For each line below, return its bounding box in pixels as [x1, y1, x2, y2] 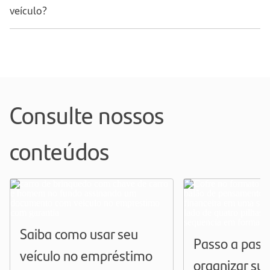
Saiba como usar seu [20, 222, 138, 243]
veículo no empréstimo [20, 244, 152, 265]
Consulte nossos [10, 96, 164, 131]
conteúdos [10, 133, 109, 168]
